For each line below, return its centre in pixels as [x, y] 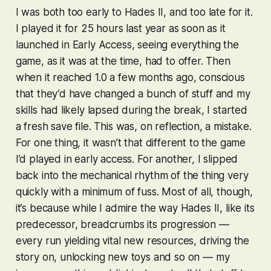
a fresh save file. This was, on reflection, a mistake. [133, 126]
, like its [237, 208]
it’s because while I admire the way [98, 208]
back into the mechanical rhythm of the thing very [132, 175]
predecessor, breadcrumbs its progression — [122, 224]
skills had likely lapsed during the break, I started [131, 110]
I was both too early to [70, 12]
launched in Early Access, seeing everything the [127, 44]
